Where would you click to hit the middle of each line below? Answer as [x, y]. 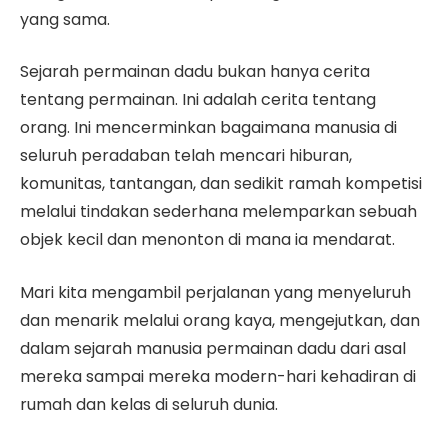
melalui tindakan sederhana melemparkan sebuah [218, 212]
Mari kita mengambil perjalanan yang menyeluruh [215, 292]
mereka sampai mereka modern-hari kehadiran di [218, 376]
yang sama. [65, 19]
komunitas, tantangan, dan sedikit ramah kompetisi [221, 184]
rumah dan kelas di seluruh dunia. [149, 404]
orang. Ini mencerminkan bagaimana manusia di [208, 128]
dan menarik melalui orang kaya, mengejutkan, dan [220, 320]
